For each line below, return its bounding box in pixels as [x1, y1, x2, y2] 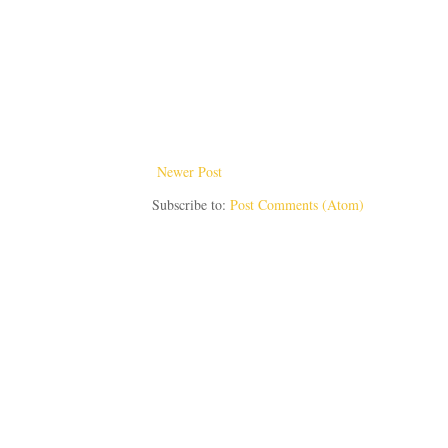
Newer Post [157, 162, 222, 182]
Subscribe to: [152, 195, 230, 215]
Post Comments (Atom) [230, 195, 364, 215]
